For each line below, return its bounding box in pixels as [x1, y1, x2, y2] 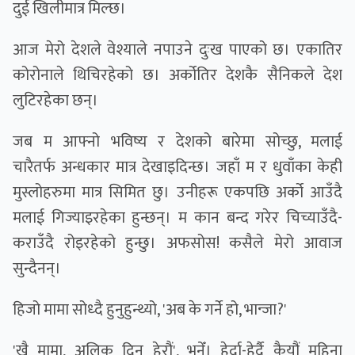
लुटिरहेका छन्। [13, 87, 98, 115]
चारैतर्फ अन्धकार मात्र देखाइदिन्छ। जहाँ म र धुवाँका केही [13, 154, 342, 181]
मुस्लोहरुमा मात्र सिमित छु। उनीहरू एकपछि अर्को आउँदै [13, 179, 342, 207]
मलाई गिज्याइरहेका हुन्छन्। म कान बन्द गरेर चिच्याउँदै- [13, 204, 342, 232]
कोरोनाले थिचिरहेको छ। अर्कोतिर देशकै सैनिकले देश [13, 62, 342, 90]
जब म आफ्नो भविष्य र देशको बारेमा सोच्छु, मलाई [13, 128, 342, 156]
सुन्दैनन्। [13, 255, 61, 283]
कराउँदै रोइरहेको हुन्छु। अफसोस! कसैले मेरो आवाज [13, 230, 342, 258]
